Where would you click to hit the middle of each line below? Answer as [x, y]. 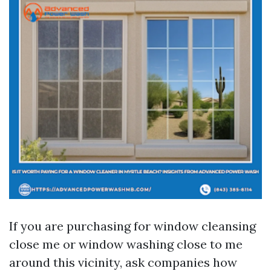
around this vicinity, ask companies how [123, 262]
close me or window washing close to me [126, 244]
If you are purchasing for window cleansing [132, 226]
